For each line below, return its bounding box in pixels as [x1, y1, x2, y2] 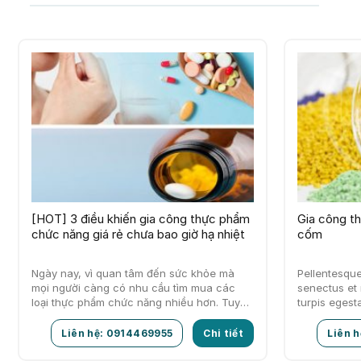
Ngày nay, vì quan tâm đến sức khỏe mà [31, 267, 234, 280]
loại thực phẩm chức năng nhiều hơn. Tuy [31, 296, 240, 309]
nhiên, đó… [31, 310, 88, 324]
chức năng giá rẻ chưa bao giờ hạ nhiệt [31, 226, 245, 243]
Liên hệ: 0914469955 [61, 327, 173, 340]
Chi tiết [203, 327, 244, 340]
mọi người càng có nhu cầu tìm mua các [31, 281, 235, 295]
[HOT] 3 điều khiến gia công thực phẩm [31, 211, 250, 227]
